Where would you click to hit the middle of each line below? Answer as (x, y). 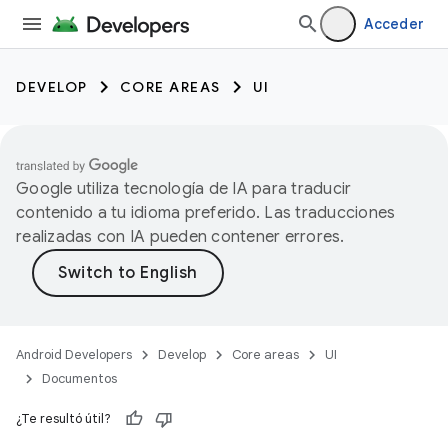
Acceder (394, 24)
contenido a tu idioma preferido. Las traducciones (206, 213)
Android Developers (74, 354)
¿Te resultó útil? (63, 418)
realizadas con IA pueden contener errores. (180, 237)
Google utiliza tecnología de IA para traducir (184, 189)
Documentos (79, 378)
